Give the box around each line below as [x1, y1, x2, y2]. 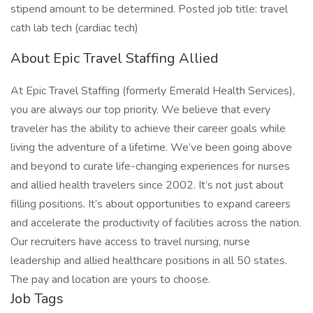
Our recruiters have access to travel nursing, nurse [10, 234, 250, 249]
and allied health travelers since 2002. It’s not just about [10, 177, 284, 193]
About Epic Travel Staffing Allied [10, 49, 219, 68]
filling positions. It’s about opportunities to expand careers [10, 196, 291, 212]
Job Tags [10, 289, 64, 308]
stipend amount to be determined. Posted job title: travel [10, 1, 288, 17]
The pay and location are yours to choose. [10, 272, 210, 287]
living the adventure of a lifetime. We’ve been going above [10, 140, 292, 155]
